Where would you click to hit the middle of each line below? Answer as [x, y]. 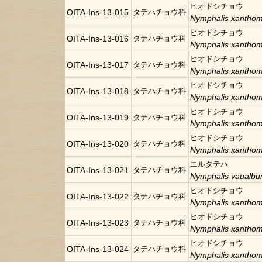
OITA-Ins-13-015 [98, 12]
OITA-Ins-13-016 [98, 39]
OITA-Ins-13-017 [98, 65]
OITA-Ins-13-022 [98, 196]
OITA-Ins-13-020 [98, 144]
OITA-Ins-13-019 [98, 118]
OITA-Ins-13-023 [98, 223]
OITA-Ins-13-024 [98, 249]
